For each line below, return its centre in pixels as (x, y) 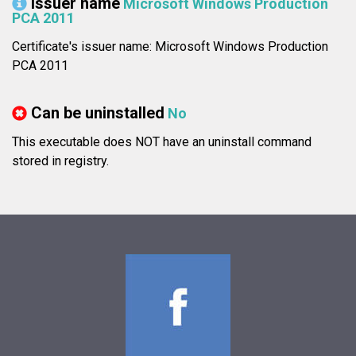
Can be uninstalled (98, 113)
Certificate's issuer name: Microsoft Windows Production (170, 47)
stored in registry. (60, 161)
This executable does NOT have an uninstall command (162, 142)
